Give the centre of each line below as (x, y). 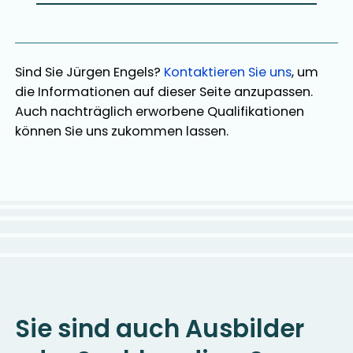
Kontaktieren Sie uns (228, 72)
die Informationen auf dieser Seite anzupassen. (164, 91)
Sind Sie (41, 72)
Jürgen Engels (110, 72)
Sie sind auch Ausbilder (160, 329)
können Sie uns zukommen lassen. (122, 131)
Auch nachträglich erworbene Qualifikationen (160, 111)
